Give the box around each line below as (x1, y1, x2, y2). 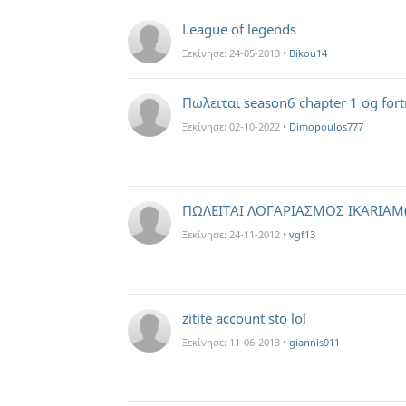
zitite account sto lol (182, 309, 306, 327)
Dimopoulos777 (289, 120, 363, 133)
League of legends (182, 20, 296, 38)
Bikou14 (289, 46, 327, 60)
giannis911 (289, 335, 340, 349)
